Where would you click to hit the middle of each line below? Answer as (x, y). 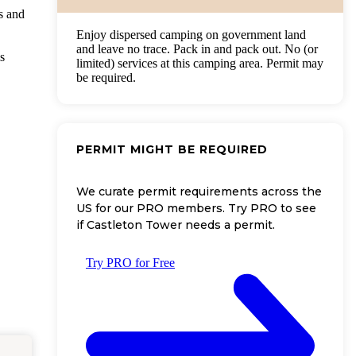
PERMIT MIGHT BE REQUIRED (172, 149)
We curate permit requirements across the (199, 192)
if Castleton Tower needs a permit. (176, 225)
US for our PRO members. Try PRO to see (196, 209)
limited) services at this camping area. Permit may (200, 63)
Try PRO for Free (130, 263)
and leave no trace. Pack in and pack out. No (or (197, 48)
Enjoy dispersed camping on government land (191, 34)
